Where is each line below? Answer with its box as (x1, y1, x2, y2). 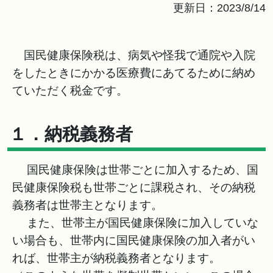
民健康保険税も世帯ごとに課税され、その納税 (12, 180, 255, 194)
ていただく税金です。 (12, 83, 128, 97)
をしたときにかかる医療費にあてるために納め (12, 66, 255, 80)
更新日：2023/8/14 (173, 2, 266, 15)
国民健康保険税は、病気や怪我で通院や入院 (12, 48, 255, 62)
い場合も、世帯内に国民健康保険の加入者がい (12, 233, 255, 247)
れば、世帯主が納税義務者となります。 (12, 251, 221, 265)
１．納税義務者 (9, 124, 133, 144)
